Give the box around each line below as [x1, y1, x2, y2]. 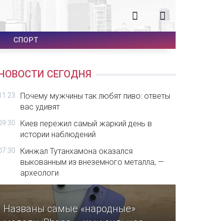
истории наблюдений [20, 130, 96, 139]
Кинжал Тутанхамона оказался [20, 147, 133, 156]
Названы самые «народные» [3, 203, 136, 215]
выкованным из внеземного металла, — [20, 157, 164, 167]
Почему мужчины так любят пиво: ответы [20, 91, 171, 101]
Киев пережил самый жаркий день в [20, 119, 152, 128]
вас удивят [20, 102, 60, 111]
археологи [20, 168, 59, 178]
